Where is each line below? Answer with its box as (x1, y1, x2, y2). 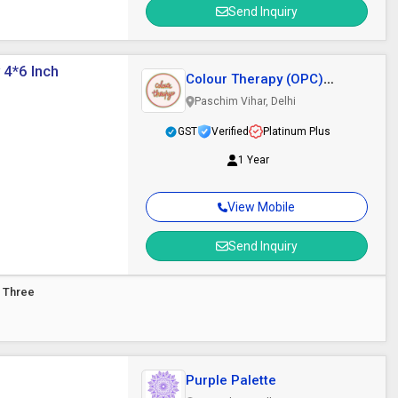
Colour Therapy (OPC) (185, 71, 323, 87)
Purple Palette (185, 372, 276, 388)
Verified (211, 125, 250, 138)
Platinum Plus (263, 125, 331, 138)
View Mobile (227, 200, 296, 214)
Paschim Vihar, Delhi (194, 95, 296, 107)
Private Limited (185, 87, 280, 103)
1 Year (237, 154, 269, 166)
